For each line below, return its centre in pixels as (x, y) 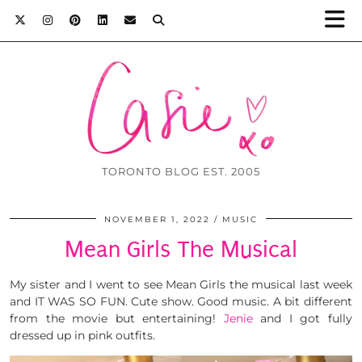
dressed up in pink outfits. (82, 336)
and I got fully (303, 319)
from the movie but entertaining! (117, 319)
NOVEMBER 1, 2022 (157, 220)
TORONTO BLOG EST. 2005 (181, 172)
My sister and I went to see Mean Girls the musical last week (181, 285)
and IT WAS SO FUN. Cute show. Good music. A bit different (181, 302)
